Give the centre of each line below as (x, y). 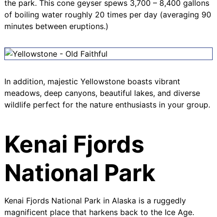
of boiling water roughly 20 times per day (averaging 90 (108, 14)
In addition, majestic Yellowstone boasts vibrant (92, 81)
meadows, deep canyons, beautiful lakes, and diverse (102, 93)
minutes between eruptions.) (56, 26)
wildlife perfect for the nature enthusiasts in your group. (107, 104)
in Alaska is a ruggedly (143, 200)
